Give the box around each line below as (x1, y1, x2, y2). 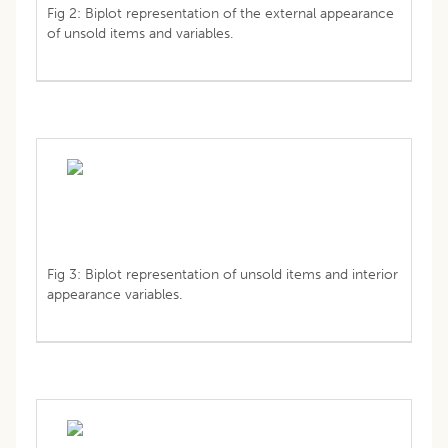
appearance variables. (47, 285, 182, 303)
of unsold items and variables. (47, 24, 233, 42)
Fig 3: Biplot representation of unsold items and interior (47, 265, 398, 283)
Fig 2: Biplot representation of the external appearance (47, 4, 394, 22)
